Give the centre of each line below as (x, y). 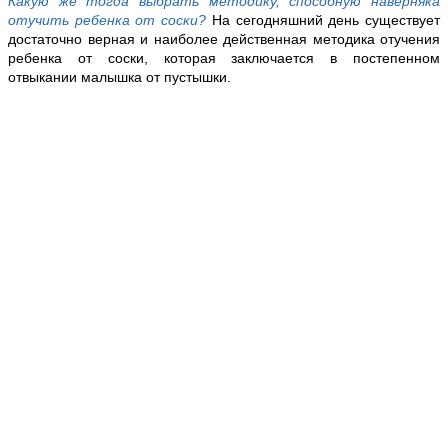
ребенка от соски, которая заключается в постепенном (224, 58)
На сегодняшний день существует (323, 20)
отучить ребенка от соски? (107, 20)
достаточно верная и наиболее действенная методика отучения (224, 39)
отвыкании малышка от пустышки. (119, 77)
